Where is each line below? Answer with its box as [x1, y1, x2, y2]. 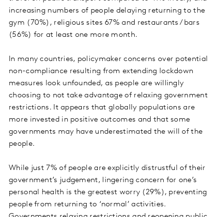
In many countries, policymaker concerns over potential [9, 55, 208, 63]
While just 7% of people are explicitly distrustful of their [9, 164, 206, 172]
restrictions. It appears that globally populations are [9, 104, 195, 112]
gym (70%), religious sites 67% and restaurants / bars [9, 19, 200, 27]
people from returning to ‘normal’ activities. [9, 201, 166, 209]
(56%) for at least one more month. [9, 31, 138, 39]
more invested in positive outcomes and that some [9, 116, 190, 124]
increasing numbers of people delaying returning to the [9, 7, 205, 15]
